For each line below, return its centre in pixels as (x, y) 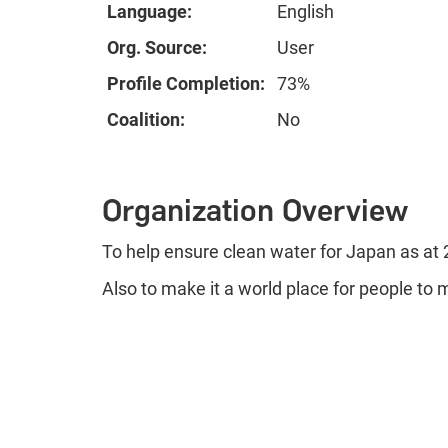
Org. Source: (157, 47)
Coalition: (146, 119)
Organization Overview (255, 210)
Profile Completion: (186, 83)
